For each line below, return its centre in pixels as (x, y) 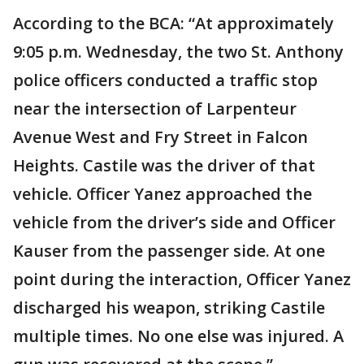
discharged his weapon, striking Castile (169, 308)
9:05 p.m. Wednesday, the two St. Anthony (178, 52)
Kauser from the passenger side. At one (169, 251)
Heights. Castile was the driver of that (164, 165)
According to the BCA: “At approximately (173, 23)
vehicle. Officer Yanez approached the (162, 194)
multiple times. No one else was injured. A (178, 336)
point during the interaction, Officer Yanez (182, 279)
